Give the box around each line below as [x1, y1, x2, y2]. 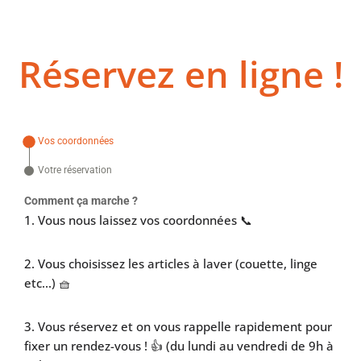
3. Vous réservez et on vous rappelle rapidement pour [24, 317, 332, 334]
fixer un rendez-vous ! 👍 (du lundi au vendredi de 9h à [24, 337, 334, 354]
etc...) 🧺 [24, 274, 71, 291]
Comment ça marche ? [24, 193, 138, 207]
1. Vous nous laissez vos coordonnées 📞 [24, 211, 252, 228]
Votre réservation [38, 164, 112, 176]
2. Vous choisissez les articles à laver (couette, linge [24, 255, 317, 272]
